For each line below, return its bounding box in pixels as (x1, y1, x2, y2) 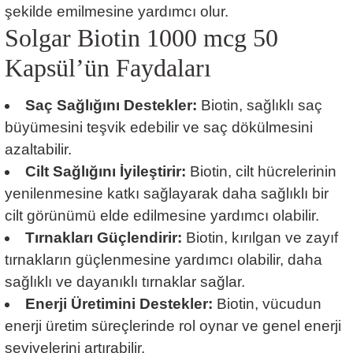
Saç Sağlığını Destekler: (24, 96, 197, 113)
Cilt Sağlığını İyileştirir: (24, 162, 186, 180)
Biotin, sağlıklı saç (196, 96, 322, 113)
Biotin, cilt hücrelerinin (185, 162, 336, 180)
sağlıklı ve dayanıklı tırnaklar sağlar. (5, 273, 245, 290)
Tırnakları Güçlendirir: (24, 229, 182, 246)
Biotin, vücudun (212, 295, 321, 312)
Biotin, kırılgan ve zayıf (181, 229, 338, 246)
